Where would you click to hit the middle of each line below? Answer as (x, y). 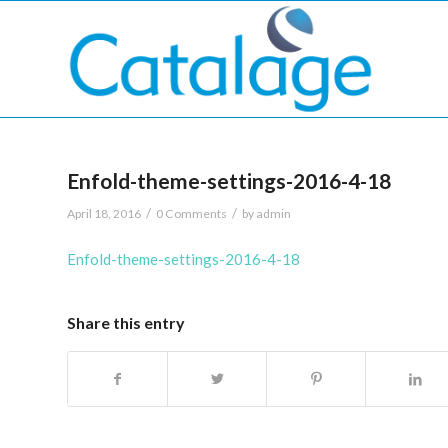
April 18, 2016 (104, 213)
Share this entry (126, 322)
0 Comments (191, 213)
